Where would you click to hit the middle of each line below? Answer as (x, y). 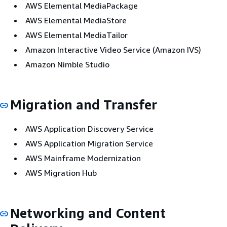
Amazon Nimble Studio (67, 64)
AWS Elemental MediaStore (76, 20)
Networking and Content (88, 213)
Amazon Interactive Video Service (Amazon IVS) (113, 50)
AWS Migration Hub (61, 173)
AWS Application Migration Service (89, 143)
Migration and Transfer (84, 105)
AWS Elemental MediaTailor (77, 35)
